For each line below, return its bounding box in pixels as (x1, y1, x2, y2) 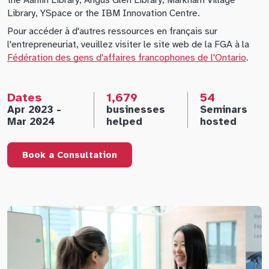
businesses (106, 103, 165, 116)
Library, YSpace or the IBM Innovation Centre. (7, 7, 200, 19)
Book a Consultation (22, 150, 117, 160)
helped (106, 115, 142, 128)
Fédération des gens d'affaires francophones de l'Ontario (7, 52, 246, 64)
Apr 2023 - (7, 103, 61, 116)
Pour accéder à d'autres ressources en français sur (7, 25, 217, 37)
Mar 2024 (7, 115, 55, 128)
